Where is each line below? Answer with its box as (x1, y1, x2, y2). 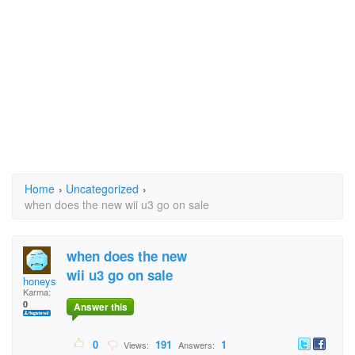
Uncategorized (66, 181, 139, 197)
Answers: (176, 338, 217, 352)
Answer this (73, 300, 128, 315)
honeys (23, 273, 56, 288)
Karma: (23, 285, 51, 298)
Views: (119, 338, 151, 352)
